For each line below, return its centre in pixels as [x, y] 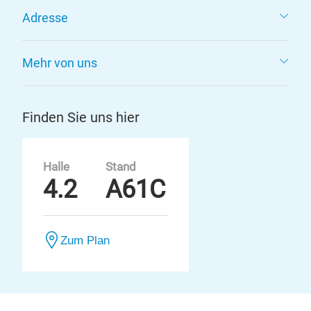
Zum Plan [85, 240]
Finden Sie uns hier [81, 117]
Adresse [45, 18]
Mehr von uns [60, 63]
